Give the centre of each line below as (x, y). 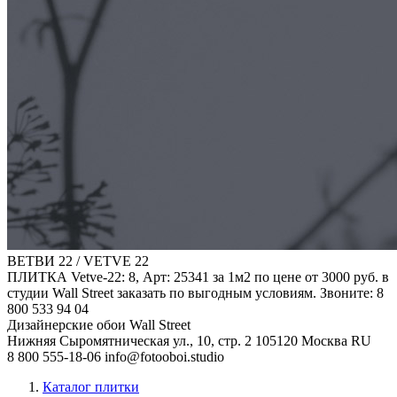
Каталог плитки (91, 386)
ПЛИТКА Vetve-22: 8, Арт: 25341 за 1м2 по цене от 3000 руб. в (198, 276)
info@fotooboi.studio (164, 356)
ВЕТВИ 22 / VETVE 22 (78, 261)
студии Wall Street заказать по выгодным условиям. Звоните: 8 (195, 292)
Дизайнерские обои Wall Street (99, 324)
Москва (324, 340)
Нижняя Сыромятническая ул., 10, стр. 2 (129, 340)
